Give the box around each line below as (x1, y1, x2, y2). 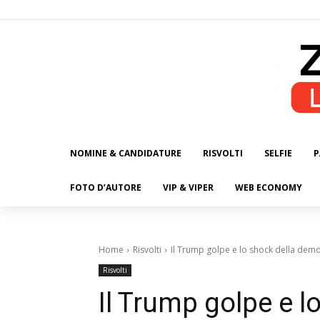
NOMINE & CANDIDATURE (70, 147, 181, 160)
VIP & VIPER (163, 181, 214, 194)
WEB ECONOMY (235, 181, 302, 194)
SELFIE (264, 147, 292, 160)
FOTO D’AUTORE (70, 181, 141, 194)
